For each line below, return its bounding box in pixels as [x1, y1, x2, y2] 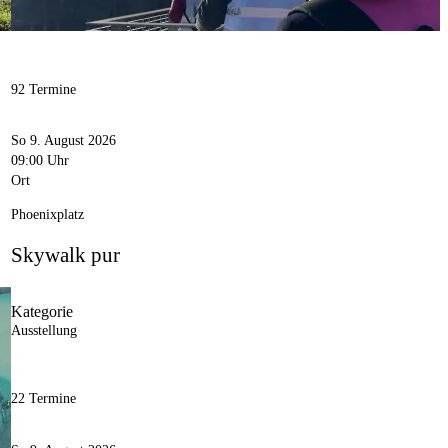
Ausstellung [10, 323, 77, 339]
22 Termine [10, 391, 76, 407]
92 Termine [10, 82, 76, 98]
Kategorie [10, 303, 73, 321]
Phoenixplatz [10, 206, 84, 222]
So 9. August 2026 [10, 132, 116, 148]
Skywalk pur [10, 242, 120, 267]
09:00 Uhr [10, 152, 69, 168]
